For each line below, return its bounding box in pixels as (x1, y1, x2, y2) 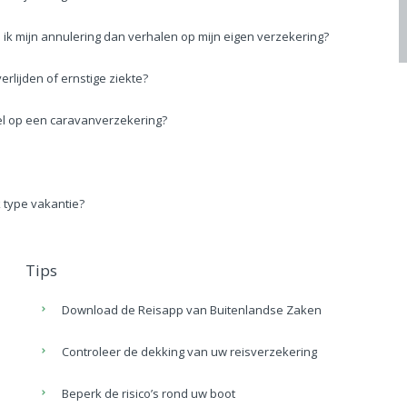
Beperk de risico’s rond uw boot (62, 384, 236, 402)
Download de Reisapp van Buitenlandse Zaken (62, 301, 323, 318)
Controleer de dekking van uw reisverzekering (62, 342, 318, 360)
